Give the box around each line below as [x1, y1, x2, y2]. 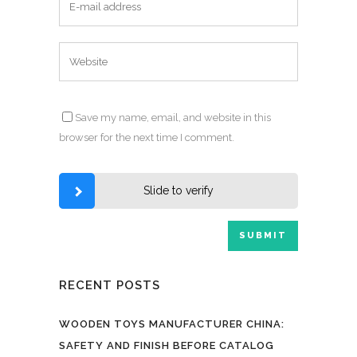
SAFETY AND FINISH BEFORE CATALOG [59, 339, 274, 352]
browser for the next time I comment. [59, 131, 234, 143]
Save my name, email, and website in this [75, 111, 271, 124]
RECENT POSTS [59, 278, 160, 293]
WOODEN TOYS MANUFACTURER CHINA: [59, 318, 284, 331]
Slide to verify [143, 184, 214, 198]
